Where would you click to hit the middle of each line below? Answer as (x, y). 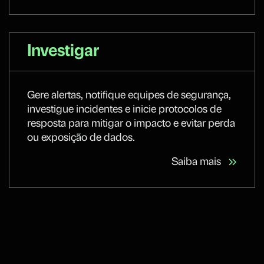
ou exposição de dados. (81, 138)
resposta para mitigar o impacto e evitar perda (131, 124)
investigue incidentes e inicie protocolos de (124, 110)
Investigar (63, 52)
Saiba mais (196, 163)
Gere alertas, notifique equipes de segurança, (129, 96)
